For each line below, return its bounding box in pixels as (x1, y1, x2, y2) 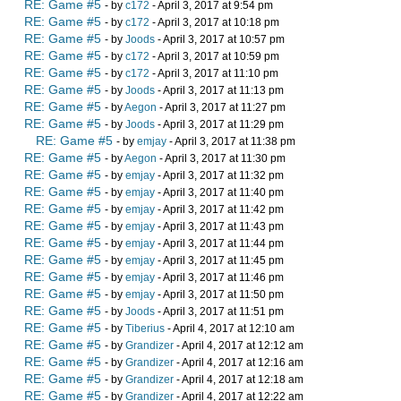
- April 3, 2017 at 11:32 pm (155, 169, 284, 183)
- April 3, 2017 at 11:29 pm (155, 118, 284, 132)
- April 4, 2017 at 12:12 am (174, 339, 303, 353)
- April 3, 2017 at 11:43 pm (155, 220, 284, 234)
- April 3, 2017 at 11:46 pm (155, 271, 284, 285)
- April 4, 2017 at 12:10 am (165, 322, 294, 336)
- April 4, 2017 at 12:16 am (174, 356, 303, 370)
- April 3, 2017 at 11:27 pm (157, 101, 286, 115)
